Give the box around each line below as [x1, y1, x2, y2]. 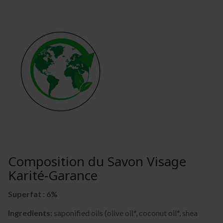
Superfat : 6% [8, 189, 58, 199]
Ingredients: [8, 208, 52, 218]
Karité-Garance [8, 166, 98, 184]
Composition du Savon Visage [8, 152, 186, 170]
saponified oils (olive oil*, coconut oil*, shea [52, 208, 198, 218]
